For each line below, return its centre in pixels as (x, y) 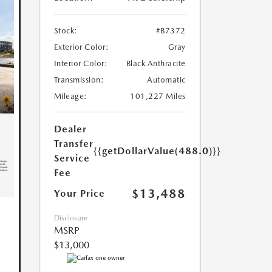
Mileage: (70, 97)
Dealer (70, 129)
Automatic (166, 80)
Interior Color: (80, 64)
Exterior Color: (81, 47)
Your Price (79, 194)
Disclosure (70, 218)
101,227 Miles (158, 97)
